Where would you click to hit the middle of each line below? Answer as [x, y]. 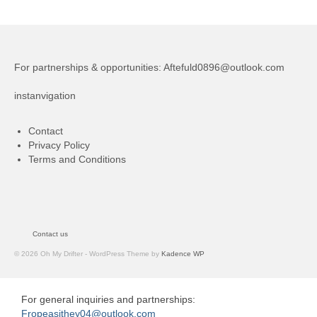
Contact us [50, 234]
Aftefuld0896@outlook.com [224, 67]
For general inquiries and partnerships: [108, 299]
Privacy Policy [59, 145]
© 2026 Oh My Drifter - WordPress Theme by [88, 253]
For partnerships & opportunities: [89, 67]
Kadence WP [183, 253]
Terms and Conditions [77, 159]
